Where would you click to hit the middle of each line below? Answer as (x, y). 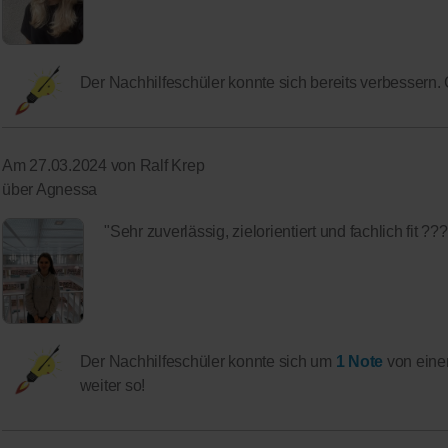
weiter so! (112, 386)
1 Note (361, 362)
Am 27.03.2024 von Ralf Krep (103, 166)
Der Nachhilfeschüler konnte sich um (207, 362)
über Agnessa (50, 190)
